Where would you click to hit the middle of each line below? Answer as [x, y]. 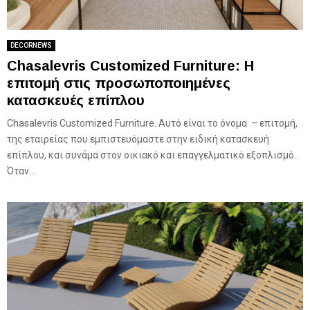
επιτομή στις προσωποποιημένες [119, 83]
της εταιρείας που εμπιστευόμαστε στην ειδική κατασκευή [138, 139]
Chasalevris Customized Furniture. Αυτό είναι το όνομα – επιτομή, [152, 124]
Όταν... [21, 171]
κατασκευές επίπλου [76, 101]
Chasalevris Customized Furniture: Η [130, 66]
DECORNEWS [31, 46]
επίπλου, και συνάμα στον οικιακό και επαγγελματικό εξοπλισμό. [152, 155]
